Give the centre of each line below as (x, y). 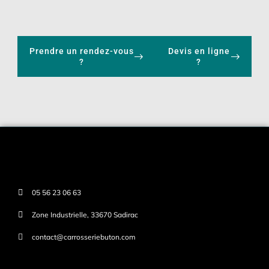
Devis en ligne (199, 51)
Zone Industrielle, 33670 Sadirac (85, 215)
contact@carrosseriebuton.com (83, 237)
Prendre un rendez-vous (82, 51)
